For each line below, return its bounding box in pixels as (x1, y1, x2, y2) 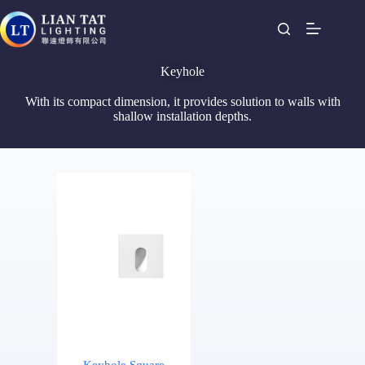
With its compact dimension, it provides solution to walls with (24, 95, 341, 108)
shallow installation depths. (113, 109, 252, 123)
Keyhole (161, 64, 204, 78)
